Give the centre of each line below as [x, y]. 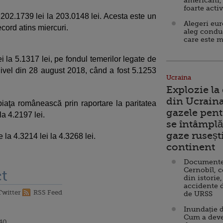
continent [191, 147]
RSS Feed [48, 192]
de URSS [198, 194]
